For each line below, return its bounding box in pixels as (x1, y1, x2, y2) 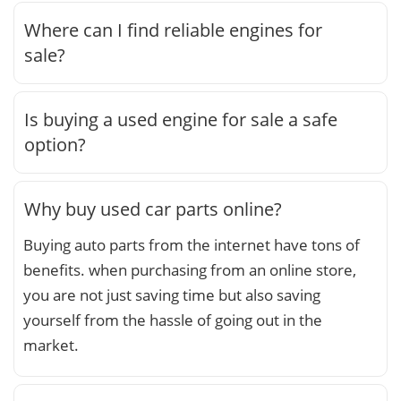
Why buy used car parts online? (24, 196, 282, 221)
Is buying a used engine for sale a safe (24, 107, 337, 132)
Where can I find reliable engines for (24, 17, 322, 42)
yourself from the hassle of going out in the (23, 309, 322, 330)
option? (24, 132, 86, 157)
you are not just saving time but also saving (23, 284, 320, 305)
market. (23, 334, 79, 355)
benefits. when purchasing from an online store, (23, 259, 356, 280)
